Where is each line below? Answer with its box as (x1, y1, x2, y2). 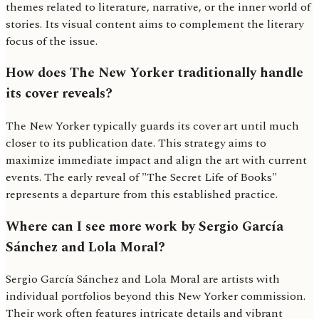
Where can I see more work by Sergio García (6, 216, 283, 237)
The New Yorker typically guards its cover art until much (6, 117, 299, 135)
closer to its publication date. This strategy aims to (6, 135, 266, 152)
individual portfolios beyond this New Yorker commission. (6, 288, 305, 305)
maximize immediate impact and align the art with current (6, 152, 307, 169)
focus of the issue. (6, 32, 98, 50)
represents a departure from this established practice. (6, 186, 278, 204)
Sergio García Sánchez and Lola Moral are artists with (6, 271, 280, 288)
